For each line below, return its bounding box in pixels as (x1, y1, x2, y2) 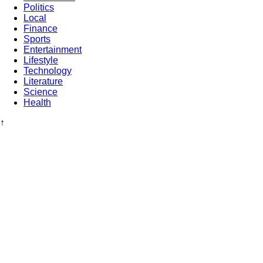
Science (23, 87, 58, 97)
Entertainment (23, 45, 82, 55)
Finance (23, 23, 58, 34)
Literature (23, 76, 63, 87)
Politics (23, 2, 54, 13)
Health (23, 97, 51, 108)
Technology (23, 66, 72, 76)
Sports (23, 34, 50, 45)
